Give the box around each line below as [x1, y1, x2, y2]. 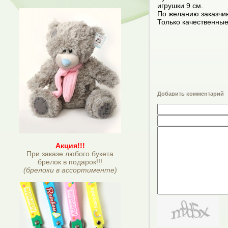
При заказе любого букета [26, 149, 113, 158]
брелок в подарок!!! [38, 157, 102, 166]
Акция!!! [55, 141, 85, 150]
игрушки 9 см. [157, 2, 205, 10]
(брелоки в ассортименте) [23, 165, 117, 174]
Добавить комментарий [157, 90, 224, 97]
